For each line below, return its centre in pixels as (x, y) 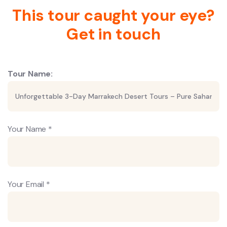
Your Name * (30, 129)
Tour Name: (30, 74)
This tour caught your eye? (113, 15)
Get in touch (113, 34)
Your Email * (29, 184)
